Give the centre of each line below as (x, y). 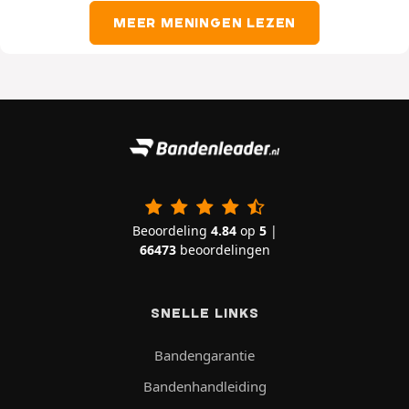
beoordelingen (223, 250)
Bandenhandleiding (204, 387)
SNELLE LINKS (204, 314)
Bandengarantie (204, 356)
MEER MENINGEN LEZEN (204, 23)
